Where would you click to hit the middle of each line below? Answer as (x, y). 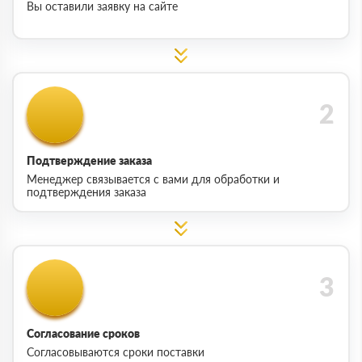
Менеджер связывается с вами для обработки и (153, 179)
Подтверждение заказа (89, 160)
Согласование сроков (83, 333)
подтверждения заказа (86, 192)
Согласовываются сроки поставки (116, 351)
